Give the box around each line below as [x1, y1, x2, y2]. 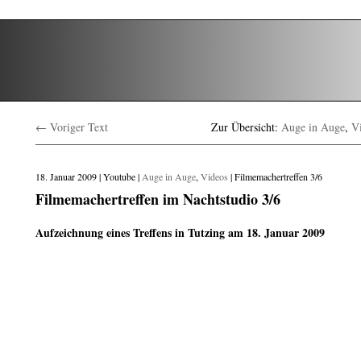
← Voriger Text [35, 119, 108, 135]
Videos [201, 170, 228, 183]
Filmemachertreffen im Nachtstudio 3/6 [35, 189, 280, 210]
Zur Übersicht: [210, 119, 281, 135]
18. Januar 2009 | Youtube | [35, 170, 142, 183]
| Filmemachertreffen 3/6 [228, 170, 322, 183]
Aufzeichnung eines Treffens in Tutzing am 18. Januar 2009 [35, 224, 325, 241]
